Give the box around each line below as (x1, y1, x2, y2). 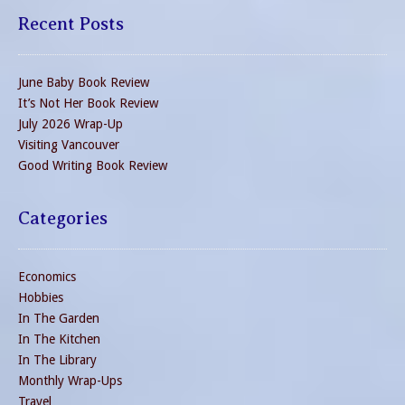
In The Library (18, 352, 97, 367)
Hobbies (18, 289, 63, 305)
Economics (18, 268, 76, 284)
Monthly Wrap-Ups (18, 372, 122, 388)
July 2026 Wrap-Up (18, 116, 123, 131)
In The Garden (18, 310, 99, 325)
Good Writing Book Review (18, 157, 167, 173)
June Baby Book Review (18, 74, 149, 89)
